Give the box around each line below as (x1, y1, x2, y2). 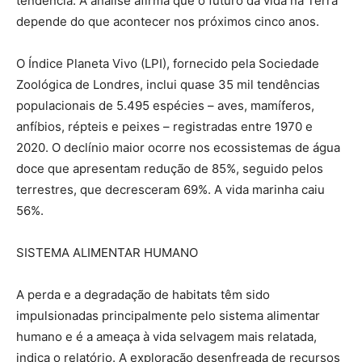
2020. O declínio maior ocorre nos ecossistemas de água (16, 140, 340, 156)
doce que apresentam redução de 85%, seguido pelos (16, 161, 323, 177)
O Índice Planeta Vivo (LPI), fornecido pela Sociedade (16, 56, 319, 72)
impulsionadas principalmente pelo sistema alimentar (16, 308, 320, 324)
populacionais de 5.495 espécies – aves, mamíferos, (16, 98, 314, 114)
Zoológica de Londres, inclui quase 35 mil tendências (16, 77, 320, 93)
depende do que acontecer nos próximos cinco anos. (16, 14, 319, 30)
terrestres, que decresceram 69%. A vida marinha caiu (16, 182, 325, 198)
